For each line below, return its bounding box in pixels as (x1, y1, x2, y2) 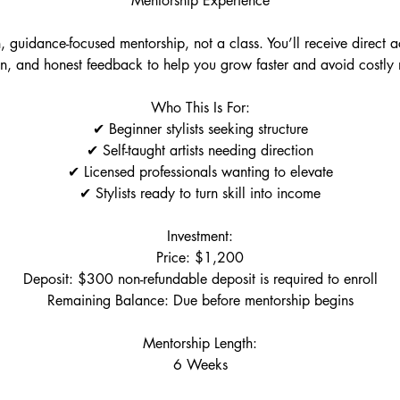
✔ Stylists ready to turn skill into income (79, 184, 321, 203)
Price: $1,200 (156, 248, 244, 267)
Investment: (167, 227, 233, 246)
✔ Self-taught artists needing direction (87, 141, 313, 160)
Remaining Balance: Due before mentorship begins (46, 291, 354, 310)
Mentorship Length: (143, 334, 257, 353)
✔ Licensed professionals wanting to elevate (67, 162, 333, 181)
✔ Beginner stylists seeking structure (92, 120, 308, 138)
